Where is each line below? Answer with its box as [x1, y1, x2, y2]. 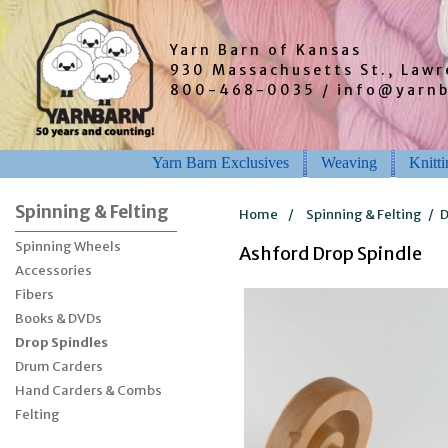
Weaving [321, 153, 377, 171]
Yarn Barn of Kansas [169, 41, 362, 59]
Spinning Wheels [15, 238, 121, 255]
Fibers [15, 286, 54, 303]
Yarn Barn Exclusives [152, 153, 289, 171]
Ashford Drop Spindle [239, 242, 422, 265]
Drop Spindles [15, 334, 108, 351]
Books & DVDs [15, 310, 102, 327]
